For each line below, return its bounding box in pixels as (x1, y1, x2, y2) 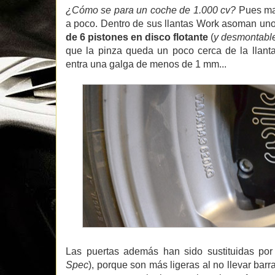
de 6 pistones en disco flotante (66, 31, 208, 42)
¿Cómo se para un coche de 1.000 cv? (66, 4, 236, 15)
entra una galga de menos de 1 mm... (66, 58, 227, 69)
